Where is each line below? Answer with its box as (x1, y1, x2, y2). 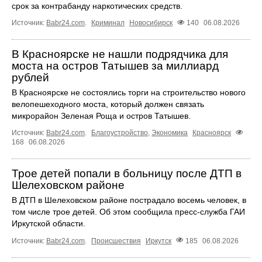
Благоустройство (91, 129, 148, 137)
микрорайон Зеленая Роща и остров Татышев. (12, 111, 191, 121)
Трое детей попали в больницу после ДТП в (12, 167, 242, 180)
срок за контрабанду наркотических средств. (12, 1, 182, 11)
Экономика (151, 129, 188, 137)
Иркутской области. (12, 219, 85, 229)
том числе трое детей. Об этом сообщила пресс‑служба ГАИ (12, 207, 245, 217)
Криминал (91, 19, 125, 27)
